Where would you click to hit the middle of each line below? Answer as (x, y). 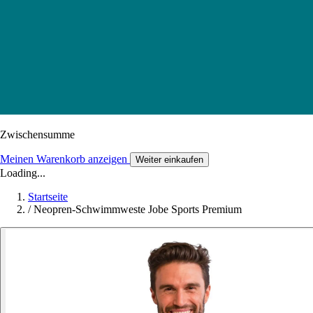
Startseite (48, 196)
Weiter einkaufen (169, 159)
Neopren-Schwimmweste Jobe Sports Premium (138, 209)
